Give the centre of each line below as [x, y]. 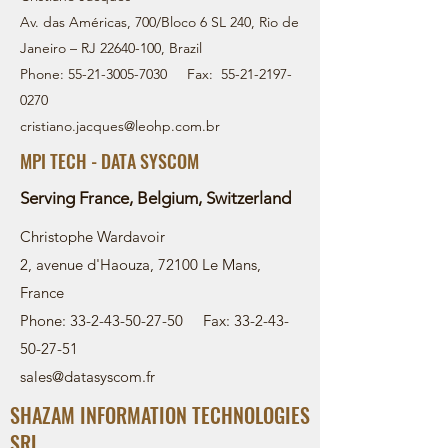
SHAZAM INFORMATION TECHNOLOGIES [160, 415]
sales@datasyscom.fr [87, 376]
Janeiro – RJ [60, 48]
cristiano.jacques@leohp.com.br [120, 126]
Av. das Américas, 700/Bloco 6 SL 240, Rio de [159, 22]
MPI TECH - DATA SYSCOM [109, 161]
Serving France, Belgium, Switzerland [155, 198]
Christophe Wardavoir [92, 236]
